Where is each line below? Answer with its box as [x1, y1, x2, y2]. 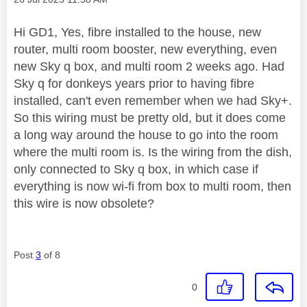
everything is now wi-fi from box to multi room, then [14, 179, 291, 193]
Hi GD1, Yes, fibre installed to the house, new [14, 25, 261, 39]
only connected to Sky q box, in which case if [14, 162, 258, 176]
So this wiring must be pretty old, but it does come [14, 110, 286, 125]
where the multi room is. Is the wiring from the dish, [14, 145, 292, 159]
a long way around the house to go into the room [14, 127, 278, 142]
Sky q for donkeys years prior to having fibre [14, 76, 254, 90]
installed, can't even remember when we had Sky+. [14, 93, 292, 108]
